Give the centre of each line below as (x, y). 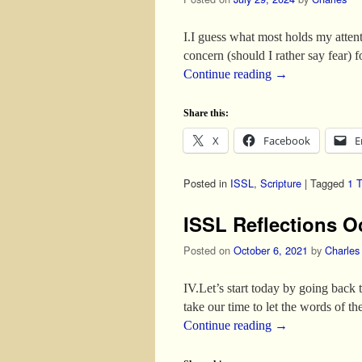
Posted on (208, 250)
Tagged (327, 183)
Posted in (205, 183)
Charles (342, 250)
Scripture (281, 183)
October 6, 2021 (271, 250)
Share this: (206, 113)
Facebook (287, 140)
